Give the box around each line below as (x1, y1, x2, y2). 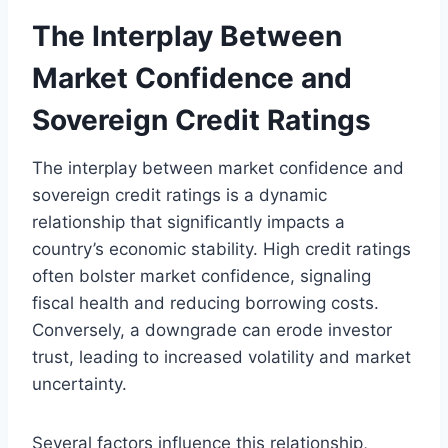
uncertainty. (32, 373, 127, 394)
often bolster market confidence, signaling (32, 265, 371, 286)
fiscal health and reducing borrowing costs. (32, 292, 379, 313)
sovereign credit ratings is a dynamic (32, 184, 327, 205)
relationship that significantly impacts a (32, 211, 345, 232)
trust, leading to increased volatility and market (32, 346, 411, 367)
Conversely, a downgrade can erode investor (32, 319, 392, 340)
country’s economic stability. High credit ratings (32, 238, 411, 259)
